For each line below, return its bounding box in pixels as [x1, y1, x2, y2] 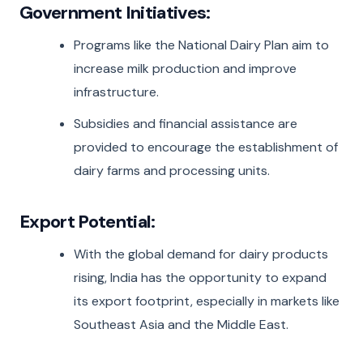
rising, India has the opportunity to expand [74, 269, 327, 287]
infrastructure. [74, 83, 160, 101]
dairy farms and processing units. [74, 161, 271, 179]
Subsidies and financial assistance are [74, 114, 298, 132]
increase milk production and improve [74, 60, 297, 78]
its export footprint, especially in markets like [74, 293, 340, 310]
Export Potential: [19, 210, 156, 234]
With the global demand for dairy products [74, 246, 329, 263]
